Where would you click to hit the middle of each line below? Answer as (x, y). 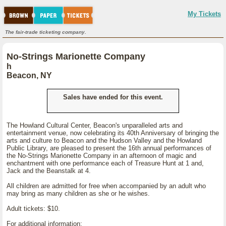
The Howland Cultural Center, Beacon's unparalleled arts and (95, 125)
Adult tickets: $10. (33, 209)
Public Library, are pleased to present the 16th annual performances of (109, 148)
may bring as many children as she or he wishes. (78, 193)
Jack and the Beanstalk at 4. (49, 171)
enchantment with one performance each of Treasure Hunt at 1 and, (105, 163)
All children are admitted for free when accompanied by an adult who (106, 186)
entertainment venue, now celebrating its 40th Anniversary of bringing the (113, 133)
